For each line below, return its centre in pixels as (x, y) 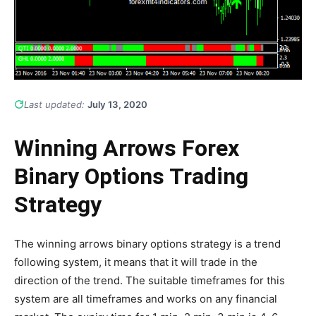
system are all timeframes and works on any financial (146, 298)
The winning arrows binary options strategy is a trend (147, 243)
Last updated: (56, 104)
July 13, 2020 (117, 104)
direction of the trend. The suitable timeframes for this (150, 280)
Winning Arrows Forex (127, 148)
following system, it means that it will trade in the (136, 262)
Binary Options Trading (131, 176)
